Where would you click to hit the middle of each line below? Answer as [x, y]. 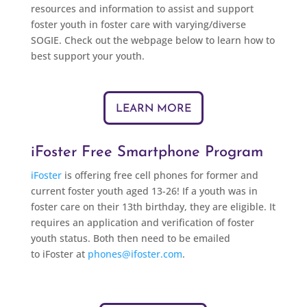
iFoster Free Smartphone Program [147, 152]
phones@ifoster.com [135, 254]
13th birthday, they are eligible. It [198, 207]
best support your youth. [87, 56]
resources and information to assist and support [142, 9]
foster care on [64, 207]
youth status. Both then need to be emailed [130, 238]
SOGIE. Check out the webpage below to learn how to [152, 40]
